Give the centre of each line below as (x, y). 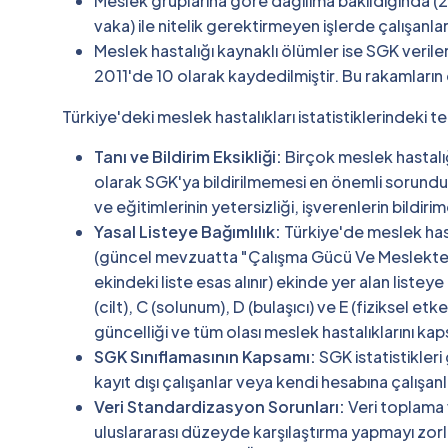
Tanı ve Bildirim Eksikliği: (188, 156)
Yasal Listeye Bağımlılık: (187, 231)
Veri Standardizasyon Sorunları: (219, 406)
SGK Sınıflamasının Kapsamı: (205, 356)
